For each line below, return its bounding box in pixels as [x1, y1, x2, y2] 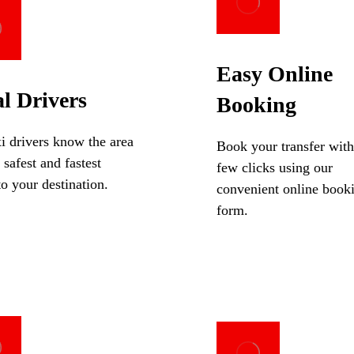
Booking [216, 92, 296, 117]
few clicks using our [216, 159, 333, 175]
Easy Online [216, 61, 333, 86]
